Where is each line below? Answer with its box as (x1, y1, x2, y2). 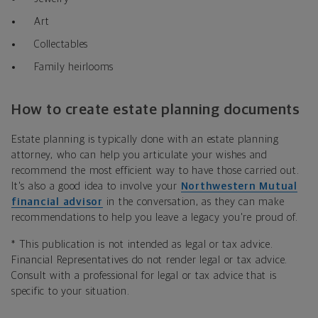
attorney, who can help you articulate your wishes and (11, 150, 268, 161)
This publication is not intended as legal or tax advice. (18, 239, 273, 251)
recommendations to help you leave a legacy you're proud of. (11, 212, 298, 224)
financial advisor (11, 197, 103, 208)
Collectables (34, 39, 88, 50)
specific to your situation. (11, 286, 130, 297)
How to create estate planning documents (11, 102, 300, 118)
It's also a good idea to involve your (11, 181, 181, 192)
